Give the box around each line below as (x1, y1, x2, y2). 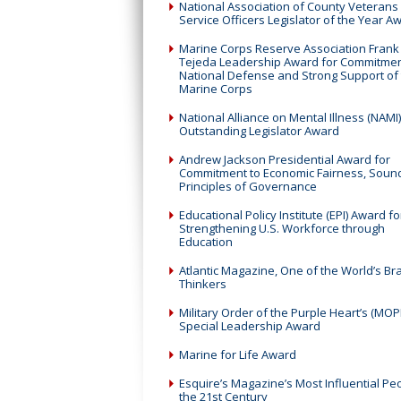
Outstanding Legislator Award (179, 123, 339, 139)
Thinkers (179, 276, 226, 292)
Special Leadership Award (179, 318, 320, 334)
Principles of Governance (179, 178, 317, 194)
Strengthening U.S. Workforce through (179, 220, 385, 236)
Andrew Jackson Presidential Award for (179, 151, 390, 167)
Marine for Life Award (179, 346, 296, 363)
